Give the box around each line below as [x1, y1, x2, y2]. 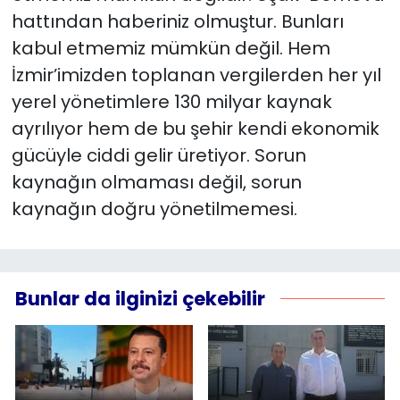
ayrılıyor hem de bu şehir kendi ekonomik [11, 116, 379, 142]
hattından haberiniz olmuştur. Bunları [11, 9, 344, 35]
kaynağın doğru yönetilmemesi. [11, 196, 297, 222]
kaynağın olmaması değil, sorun [11, 170, 302, 196]
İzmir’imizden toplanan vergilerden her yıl [11, 62, 381, 88]
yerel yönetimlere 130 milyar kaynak [11, 89, 332, 115]
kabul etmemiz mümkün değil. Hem [11, 36, 330, 62]
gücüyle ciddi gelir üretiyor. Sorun [11, 143, 306, 169]
